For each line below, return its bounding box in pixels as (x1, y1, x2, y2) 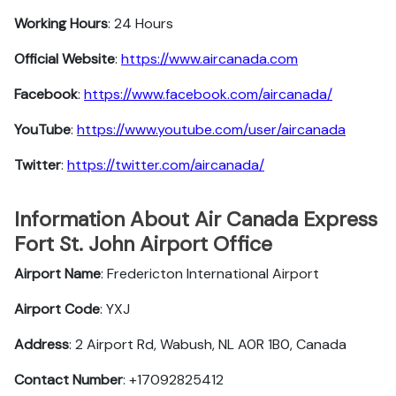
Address (14, 335, 69, 354)
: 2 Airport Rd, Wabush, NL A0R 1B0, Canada (69, 335, 346, 354)
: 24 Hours (108, 14, 173, 33)
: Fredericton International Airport (101, 264, 319, 283)
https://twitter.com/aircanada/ (67, 156, 264, 174)
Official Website (14, 49, 115, 68)
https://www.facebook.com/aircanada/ (84, 85, 332, 103)
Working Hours (14, 14, 108, 33)
